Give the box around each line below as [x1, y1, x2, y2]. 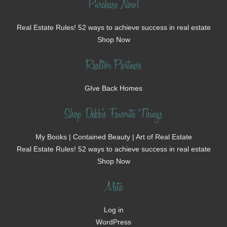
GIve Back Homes [85, 84, 142, 93]
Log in [103, 206, 124, 214]
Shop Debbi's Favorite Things [64, 107, 163, 124]
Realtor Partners [85, 58, 142, 75]
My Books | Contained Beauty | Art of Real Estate [35, 133, 192, 141]
